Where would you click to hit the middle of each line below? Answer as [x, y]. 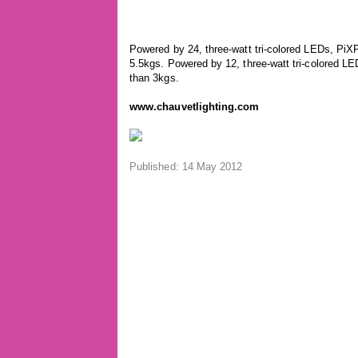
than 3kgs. [154, 78]
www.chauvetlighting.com [195, 107]
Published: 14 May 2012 [186, 167]
